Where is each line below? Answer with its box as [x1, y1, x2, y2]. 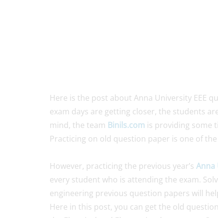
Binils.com [108, 119, 145, 130]
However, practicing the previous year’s [50, 160, 196, 171]
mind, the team [50, 119, 108, 130]
